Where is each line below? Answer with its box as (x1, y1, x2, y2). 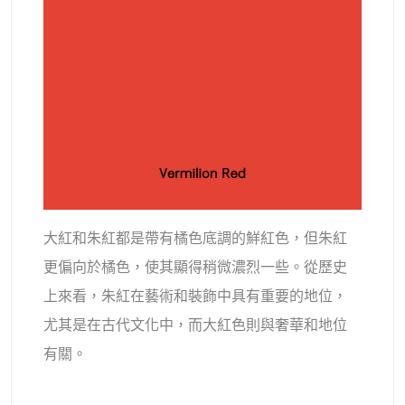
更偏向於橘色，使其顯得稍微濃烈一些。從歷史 (43, 258, 348, 276)
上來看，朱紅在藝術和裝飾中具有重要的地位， (43, 287, 348, 305)
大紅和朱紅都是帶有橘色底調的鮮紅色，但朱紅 (43, 229, 348, 247)
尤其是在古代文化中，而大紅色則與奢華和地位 (43, 316, 348, 334)
